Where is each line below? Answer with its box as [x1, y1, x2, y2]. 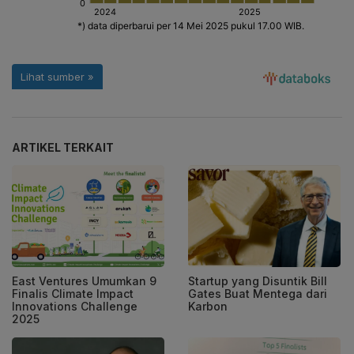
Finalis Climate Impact [12, 287, 134, 300]
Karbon [188, 299, 228, 313]
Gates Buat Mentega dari [188, 287, 327, 300]
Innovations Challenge [12, 299, 137, 313]
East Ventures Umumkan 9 [12, 274, 156, 288]
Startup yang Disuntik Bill [188, 274, 327, 288]
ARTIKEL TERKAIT [12, 141, 114, 155]
